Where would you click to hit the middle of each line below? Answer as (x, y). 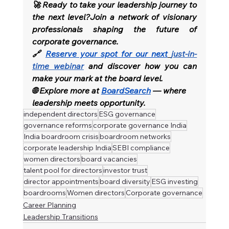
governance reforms (58, 125)
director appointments (61, 182)
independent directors (60, 114)
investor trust (125, 170)
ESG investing (174, 182)
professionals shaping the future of (114, 29)
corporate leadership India (67, 148)
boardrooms (44, 193)
